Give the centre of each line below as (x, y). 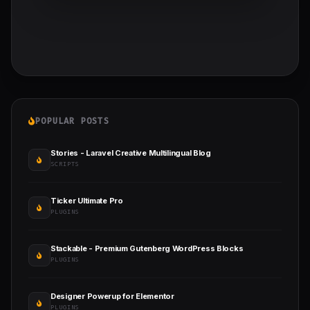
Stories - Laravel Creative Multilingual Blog (131, 153)
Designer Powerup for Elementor (112, 297)
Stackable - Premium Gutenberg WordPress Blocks (147, 249)
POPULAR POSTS (72, 121)
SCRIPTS (65, 164)
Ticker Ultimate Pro (87, 201)
